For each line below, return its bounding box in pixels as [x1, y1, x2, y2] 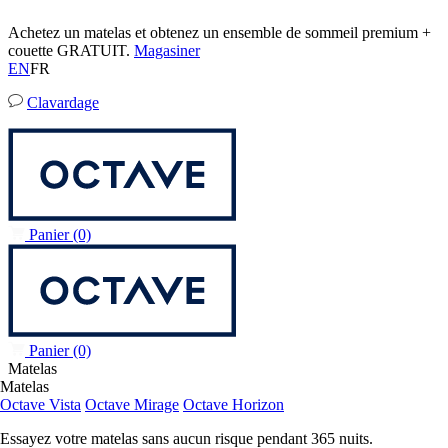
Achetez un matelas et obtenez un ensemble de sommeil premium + [8, 24, 431, 41]
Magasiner [134, 42, 200, 59]
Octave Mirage [85, 396, 179, 414]
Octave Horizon [183, 396, 284, 414]
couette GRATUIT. [8, 42, 134, 59]
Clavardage [27, 94, 99, 112]
